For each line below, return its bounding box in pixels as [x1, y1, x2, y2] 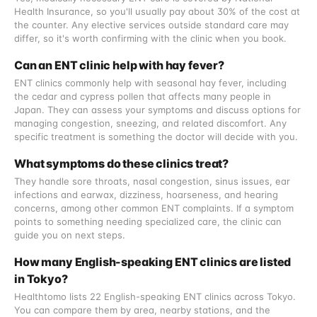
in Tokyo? [14, 272, 68, 286]
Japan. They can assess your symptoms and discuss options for [14, 104, 301, 115]
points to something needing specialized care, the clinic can [14, 216, 282, 227]
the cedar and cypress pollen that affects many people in [14, 91, 271, 102]
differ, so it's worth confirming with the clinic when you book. [14, 33, 287, 44]
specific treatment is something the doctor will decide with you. [14, 131, 298, 142]
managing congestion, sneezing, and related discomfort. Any [14, 117, 287, 129]
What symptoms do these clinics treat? [14, 156, 229, 171]
